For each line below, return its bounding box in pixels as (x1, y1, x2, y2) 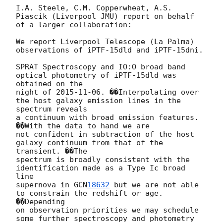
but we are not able (110, 180, 199, 189)
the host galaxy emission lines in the (16, 96, 181, 105)
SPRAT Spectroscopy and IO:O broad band (16, 62, 185, 71)
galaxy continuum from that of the (16, 138, 163, 147)
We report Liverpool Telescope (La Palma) (16, 37, 194, 46)
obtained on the (16, 79, 83, 88)
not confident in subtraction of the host (16, 129, 194, 139)
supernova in (16, 180, 74, 189)
